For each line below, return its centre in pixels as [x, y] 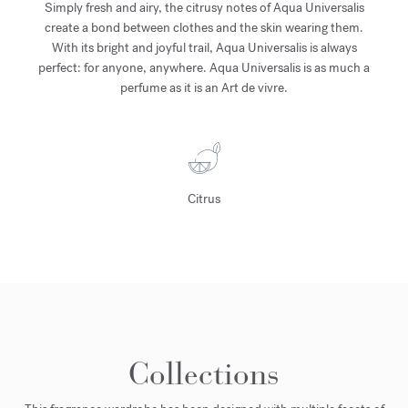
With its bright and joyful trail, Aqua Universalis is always [204, 48]
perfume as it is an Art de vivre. [204, 88]
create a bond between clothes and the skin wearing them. [204, 28]
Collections [204, 374]
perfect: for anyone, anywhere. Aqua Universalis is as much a [204, 68]
